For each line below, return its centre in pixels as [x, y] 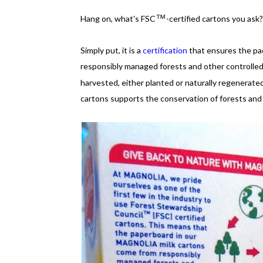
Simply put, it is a [112, 50]
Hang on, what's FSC [118, 18]
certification [165, 50]
